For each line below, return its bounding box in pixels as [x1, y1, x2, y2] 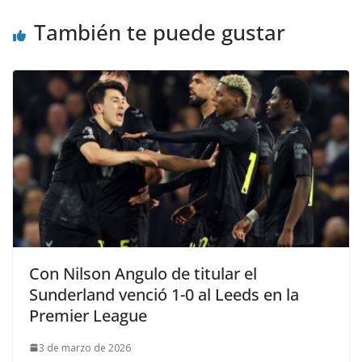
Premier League [29, 304, 147, 326]
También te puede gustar [34, 18, 285, 48]
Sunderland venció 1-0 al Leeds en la [29, 283, 299, 305]
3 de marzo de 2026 [39, 340, 131, 355]
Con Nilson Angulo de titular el [29, 262, 257, 284]
